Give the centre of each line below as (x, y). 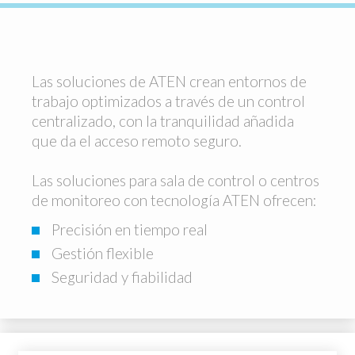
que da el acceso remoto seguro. (137, 141)
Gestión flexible (103, 253)
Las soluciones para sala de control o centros (176, 180)
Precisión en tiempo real (130, 229)
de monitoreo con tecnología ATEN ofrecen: (174, 200)
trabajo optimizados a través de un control (168, 101)
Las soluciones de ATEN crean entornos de (169, 81)
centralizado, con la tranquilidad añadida (163, 121)
